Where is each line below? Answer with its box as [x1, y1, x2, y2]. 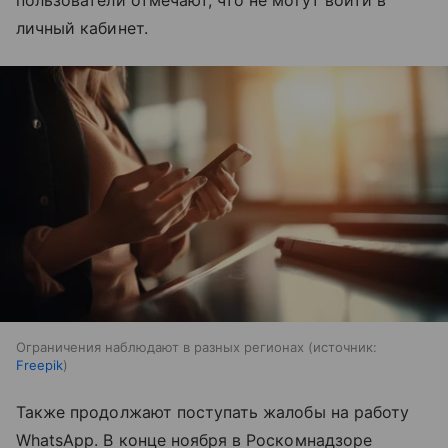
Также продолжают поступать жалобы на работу [16, 401, 410, 422]
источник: [313, 338, 377, 355]
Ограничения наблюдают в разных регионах [16, 338, 304, 355]
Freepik [16, 356, 63, 373]
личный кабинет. [16, 17, 148, 38]
